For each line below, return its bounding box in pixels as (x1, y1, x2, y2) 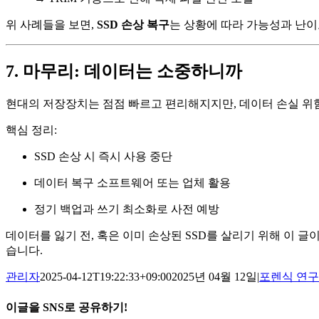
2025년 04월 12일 (172, 271, 257, 283)
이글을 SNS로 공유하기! (6, 300, 127, 313)
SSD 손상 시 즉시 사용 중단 (34, 150, 172, 163)
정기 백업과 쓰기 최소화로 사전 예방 (34, 203, 219, 216)
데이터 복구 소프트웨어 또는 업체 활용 (34, 177, 231, 189)
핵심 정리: (6, 124, 57, 137)
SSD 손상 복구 (97, 19, 169, 31)
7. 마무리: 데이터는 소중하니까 (6, 62, 242, 81)
